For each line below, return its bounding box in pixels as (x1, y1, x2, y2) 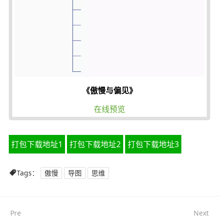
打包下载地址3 (127, 139, 179, 150)
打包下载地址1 (11, 139, 63, 150)
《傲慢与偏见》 (82, 85, 137, 96)
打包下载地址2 (69, 139, 121, 150)
